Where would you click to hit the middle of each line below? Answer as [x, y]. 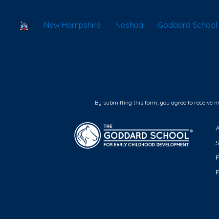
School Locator [56, 24]
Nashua [129, 25]
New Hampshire [72, 25]
